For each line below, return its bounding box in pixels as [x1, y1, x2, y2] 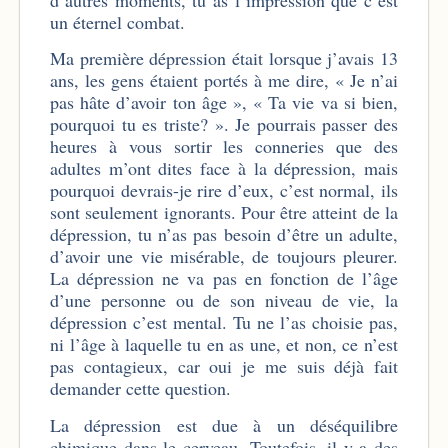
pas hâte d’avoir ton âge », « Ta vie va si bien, [50, 90, 398, 115]
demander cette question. [50, 376, 231, 401]
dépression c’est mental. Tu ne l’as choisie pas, [50, 310, 398, 335]
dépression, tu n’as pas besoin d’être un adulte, [50, 222, 398, 247]
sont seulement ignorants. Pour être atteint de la [50, 200, 398, 225]
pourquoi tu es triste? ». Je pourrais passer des [50, 112, 398, 137]
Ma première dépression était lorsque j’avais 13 [50, 46, 398, 71]
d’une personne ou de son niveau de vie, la [50, 288, 398, 313]
